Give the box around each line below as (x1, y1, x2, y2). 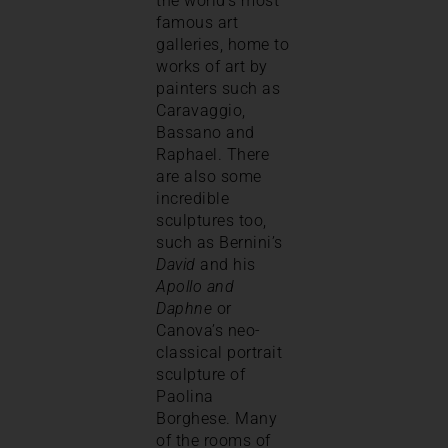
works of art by (156, 57, 268, 77)
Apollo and (156, 277, 234, 297)
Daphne (156, 299, 212, 319)
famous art (156, 13, 238, 33)
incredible (156, 189, 229, 209)
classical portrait (156, 343, 282, 363)
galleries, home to (156, 35, 289, 55)
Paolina (156, 387, 214, 407)
